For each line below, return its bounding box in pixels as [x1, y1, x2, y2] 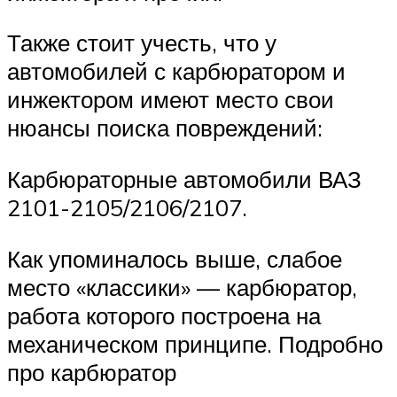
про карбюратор [7, 357, 176, 386]
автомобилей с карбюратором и [7, 57, 346, 86]
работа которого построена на [7, 300, 321, 330]
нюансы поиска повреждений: [7, 113, 323, 143]
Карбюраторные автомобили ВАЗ [7, 165, 362, 194]
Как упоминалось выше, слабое [7, 244, 342, 273]
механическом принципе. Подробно [7, 329, 383, 358]
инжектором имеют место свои [7, 85, 334, 114]
